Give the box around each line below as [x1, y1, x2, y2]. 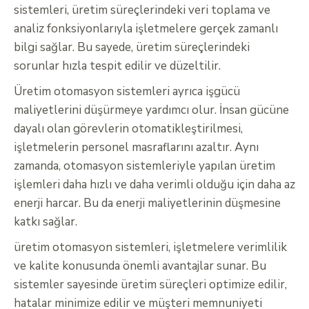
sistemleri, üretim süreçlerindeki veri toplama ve [14, 2, 270, 19]
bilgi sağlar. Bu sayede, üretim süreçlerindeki [14, 39, 250, 56]
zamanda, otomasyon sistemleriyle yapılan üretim [14, 158, 275, 175]
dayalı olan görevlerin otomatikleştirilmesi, [14, 121, 243, 137]
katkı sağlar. [14, 214, 77, 230]
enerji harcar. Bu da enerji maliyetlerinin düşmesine [14, 195, 281, 212]
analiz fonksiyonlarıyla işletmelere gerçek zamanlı [14, 21, 278, 37]
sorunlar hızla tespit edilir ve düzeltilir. [14, 58, 221, 74]
